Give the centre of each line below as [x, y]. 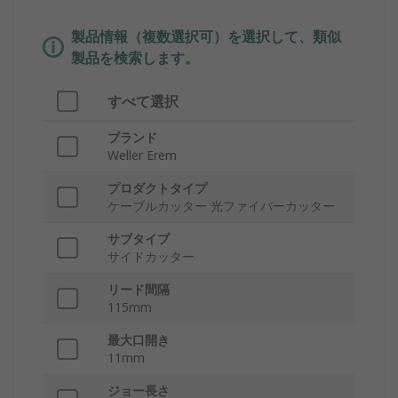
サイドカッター [151, 257]
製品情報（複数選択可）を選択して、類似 [206, 37]
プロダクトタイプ [157, 188]
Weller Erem [142, 155]
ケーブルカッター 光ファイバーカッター [221, 206]
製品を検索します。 [135, 58]
